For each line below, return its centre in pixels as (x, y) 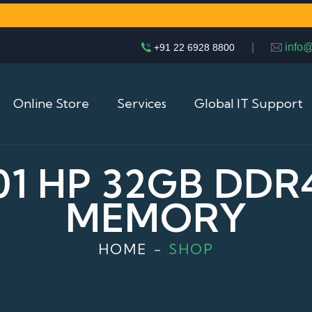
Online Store (51, 103)
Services (142, 103)
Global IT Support (249, 103)
